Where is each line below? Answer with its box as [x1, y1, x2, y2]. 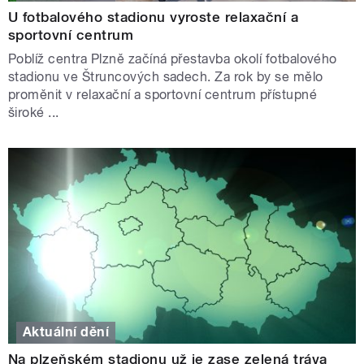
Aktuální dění [23, 324, 110, 340]
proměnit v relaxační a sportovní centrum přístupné [8, 87, 318, 103]
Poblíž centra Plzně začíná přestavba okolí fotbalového [8, 51, 337, 67]
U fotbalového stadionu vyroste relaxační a [8, 9, 299, 26]
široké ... [8, 105, 59, 121]
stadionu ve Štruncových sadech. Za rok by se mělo [8, 69, 323, 85]
